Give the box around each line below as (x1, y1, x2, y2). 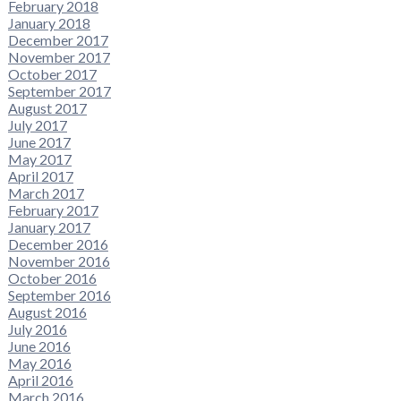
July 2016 (7, 320, 67, 337)
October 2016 (7, 269, 97, 286)
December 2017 (7, 30, 108, 48)
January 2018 (7, 13, 90, 31)
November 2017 (7, 47, 110, 65)
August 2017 (7, 98, 87, 116)
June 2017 (7, 132, 71, 150)
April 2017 (7, 166, 73, 184)
